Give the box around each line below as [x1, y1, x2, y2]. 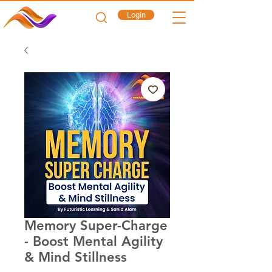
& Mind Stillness [24, 249, 127, 265]
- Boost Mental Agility [24, 233, 163, 250]
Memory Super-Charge [24, 217, 168, 234]
